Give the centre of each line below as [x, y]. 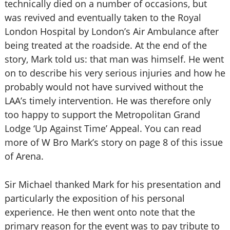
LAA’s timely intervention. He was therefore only [108, 101]
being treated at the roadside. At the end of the [106, 45]
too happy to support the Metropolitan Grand [102, 114]
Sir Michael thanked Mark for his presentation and [112, 184]
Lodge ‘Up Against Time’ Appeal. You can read [103, 128]
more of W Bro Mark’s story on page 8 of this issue [113, 142]
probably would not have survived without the [104, 87]
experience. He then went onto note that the [100, 212]
